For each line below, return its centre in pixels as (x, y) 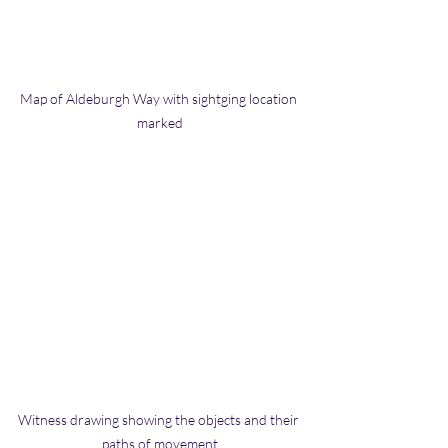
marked (160, 122)
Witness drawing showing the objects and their (160, 419)
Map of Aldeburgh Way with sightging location (160, 98)
